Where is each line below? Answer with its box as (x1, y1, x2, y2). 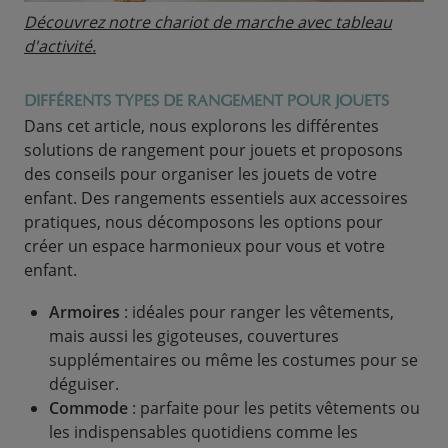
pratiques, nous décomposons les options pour (24, 211, 383, 233)
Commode (49, 397, 128, 419)
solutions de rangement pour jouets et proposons (24, 139, 403, 161)
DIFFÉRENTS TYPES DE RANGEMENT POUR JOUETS (24, 94, 389, 110)
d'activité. (24, 35, 96, 57)
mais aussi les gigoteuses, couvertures (49, 325, 339, 347)
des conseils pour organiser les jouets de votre (24, 163, 377, 185)
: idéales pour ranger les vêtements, (120, 301, 394, 323)
